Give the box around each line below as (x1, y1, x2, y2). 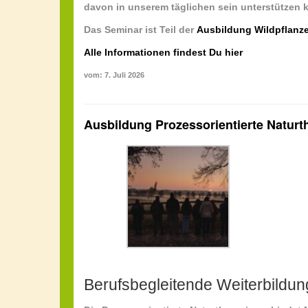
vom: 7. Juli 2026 (84, 71, 144, 80)
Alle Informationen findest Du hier (84, 47, 243, 58)
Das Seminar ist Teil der (84, 24, 197, 36)
